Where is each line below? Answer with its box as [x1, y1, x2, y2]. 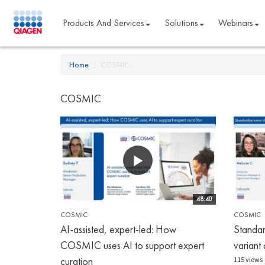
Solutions [164, 17, 198, 29]
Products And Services [62, 17, 144, 29]
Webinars [218, 17, 253, 29]
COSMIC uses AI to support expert [60, 238, 204, 252]
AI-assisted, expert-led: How [60, 222, 176, 236]
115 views [233, 254, 263, 264]
